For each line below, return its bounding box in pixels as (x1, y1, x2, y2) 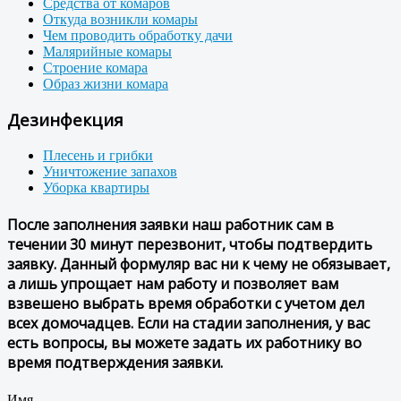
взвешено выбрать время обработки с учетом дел (7, 294, 364, 314)
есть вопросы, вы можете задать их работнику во (7, 333, 362, 354)
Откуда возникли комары (43, 11, 198, 27)
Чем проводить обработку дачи (43, 27, 233, 43)
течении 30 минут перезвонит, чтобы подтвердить (7, 235, 372, 255)
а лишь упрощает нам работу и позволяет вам (7, 274, 338, 294)
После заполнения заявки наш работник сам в (7, 215, 334, 235)
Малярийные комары (43, 43, 172, 59)
